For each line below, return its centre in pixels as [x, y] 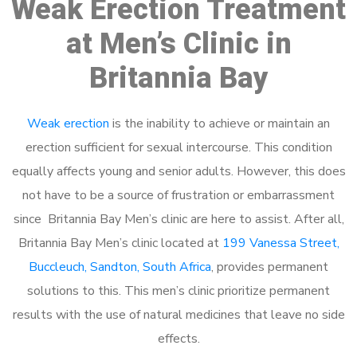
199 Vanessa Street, [280, 243]
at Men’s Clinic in [178, 43]
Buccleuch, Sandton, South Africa [120, 267]
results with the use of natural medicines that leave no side [178, 314]
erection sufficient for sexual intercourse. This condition [178, 147]
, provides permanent [270, 267]
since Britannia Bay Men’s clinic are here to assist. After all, [178, 219]
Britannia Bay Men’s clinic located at [120, 243]
